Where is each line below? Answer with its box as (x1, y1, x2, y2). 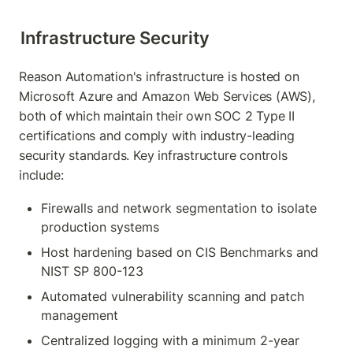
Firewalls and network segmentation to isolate (41, 199, 317, 216)
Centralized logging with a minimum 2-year (41, 332, 299, 348)
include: (19, 166, 64, 183)
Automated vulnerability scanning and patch (41, 288, 304, 304)
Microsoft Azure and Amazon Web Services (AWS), (19, 87, 315, 104)
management (41, 307, 118, 323)
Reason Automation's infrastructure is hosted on (19, 68, 299, 84)
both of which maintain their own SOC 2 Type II (19, 107, 295, 124)
